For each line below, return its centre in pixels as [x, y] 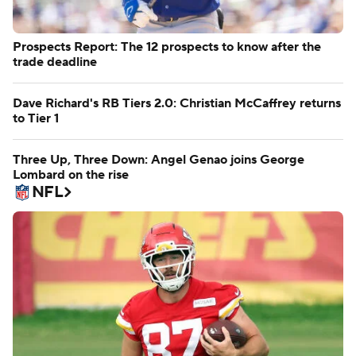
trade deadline [55, 62]
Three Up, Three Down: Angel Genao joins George [159, 160]
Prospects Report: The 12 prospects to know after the [167, 47]
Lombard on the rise [71, 175]
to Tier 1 [36, 119]
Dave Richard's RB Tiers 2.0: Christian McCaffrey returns [177, 104]
